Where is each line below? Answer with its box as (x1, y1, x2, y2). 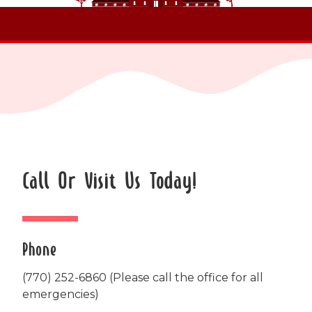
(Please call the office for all (107, 270, 263, 284)
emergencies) (22, 287, 99, 301)
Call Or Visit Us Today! (22, 171, 197, 194)
